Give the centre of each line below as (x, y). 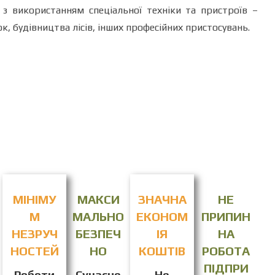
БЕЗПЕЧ (98, 233)
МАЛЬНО (98, 216)
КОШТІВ (162, 250)
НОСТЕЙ (34, 250)
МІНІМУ (34, 199)
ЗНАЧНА (162, 199)
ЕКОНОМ (162, 216)
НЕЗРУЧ (34, 233)
